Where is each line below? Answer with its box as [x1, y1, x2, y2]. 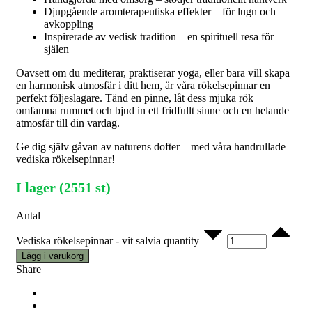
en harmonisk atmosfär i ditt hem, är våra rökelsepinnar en [16, 79, 270, 92]
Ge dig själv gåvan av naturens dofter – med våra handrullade [16, 141, 286, 153]
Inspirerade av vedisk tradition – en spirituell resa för [44, 31, 274, 43]
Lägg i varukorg [22, 251, 84, 262]
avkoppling [44, 18, 93, 31]
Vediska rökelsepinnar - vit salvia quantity [16, 235, 199, 247]
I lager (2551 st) [16, 180, 111, 196]
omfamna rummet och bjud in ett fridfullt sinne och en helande [16, 104, 289, 117]
